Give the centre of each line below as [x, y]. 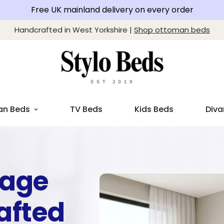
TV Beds [86, 109]
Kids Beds [154, 109]
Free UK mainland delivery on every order [112, 10]
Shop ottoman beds [172, 29]
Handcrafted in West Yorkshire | [74, 29]
